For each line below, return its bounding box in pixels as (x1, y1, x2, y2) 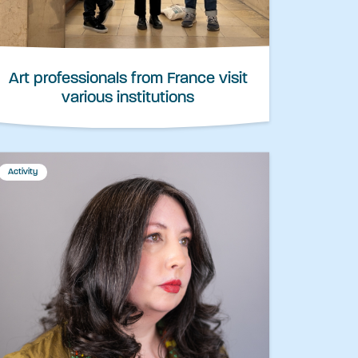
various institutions (62, 90, 194, 107)
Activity (8, 168, 38, 177)
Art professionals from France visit (8, 71, 248, 88)
